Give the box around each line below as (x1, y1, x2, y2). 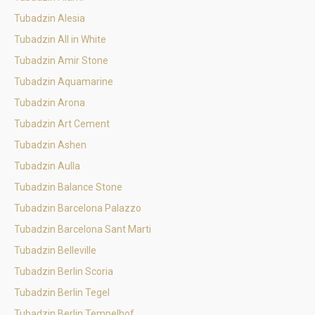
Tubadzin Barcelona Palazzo (14, 202, 141, 214)
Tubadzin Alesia (14, 13, 85, 24)
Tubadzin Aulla (14, 160, 80, 172)
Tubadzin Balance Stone (14, 181, 122, 193)
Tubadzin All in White (14, 34, 106, 45)
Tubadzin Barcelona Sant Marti (14, 224, 151, 235)
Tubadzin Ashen (14, 139, 86, 150)
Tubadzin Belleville (14, 245, 96, 256)
